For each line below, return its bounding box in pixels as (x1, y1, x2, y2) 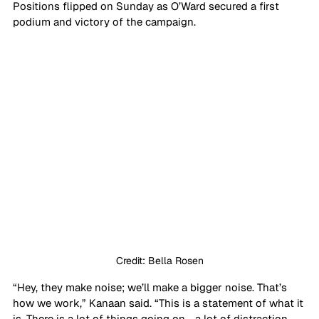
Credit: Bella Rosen (115, 254, 204, 268)
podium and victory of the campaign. (13, 15, 196, 29)
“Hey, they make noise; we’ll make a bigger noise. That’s (13, 281, 290, 295)
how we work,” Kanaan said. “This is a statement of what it (13, 296, 306, 310)
